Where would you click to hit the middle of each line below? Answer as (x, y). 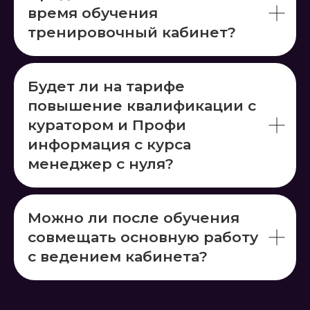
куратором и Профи (107, 125)
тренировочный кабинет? (132, 32)
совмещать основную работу (143, 237)
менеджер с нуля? (101, 164)
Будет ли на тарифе (106, 86)
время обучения (93, 13)
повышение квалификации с (142, 106)
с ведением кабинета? (118, 256)
